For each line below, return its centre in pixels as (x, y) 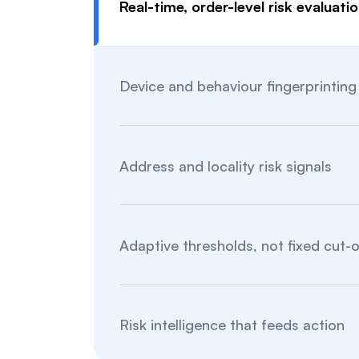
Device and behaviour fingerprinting (238, 86)
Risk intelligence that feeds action (232, 325)
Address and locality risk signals (226, 165)
